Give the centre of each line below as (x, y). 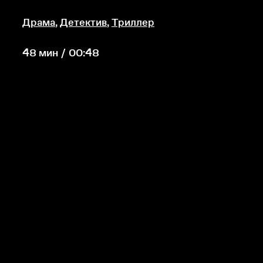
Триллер (133, 22)
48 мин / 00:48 (61, 53)
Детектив (83, 22)
